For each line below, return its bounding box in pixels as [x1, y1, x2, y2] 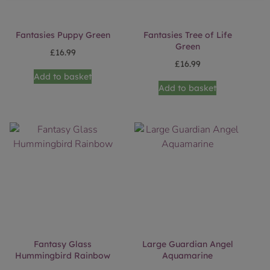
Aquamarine [162, 250, 213, 261]
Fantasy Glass [34, 238, 92, 250]
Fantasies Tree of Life [143, 30, 232, 41]
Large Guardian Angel [142, 238, 233, 250]
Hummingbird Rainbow [15, 250, 111, 261]
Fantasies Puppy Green [15, 30, 110, 41]
